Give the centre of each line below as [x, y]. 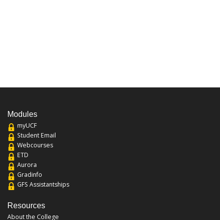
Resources [26, 205]
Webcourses [35, 145]
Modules [22, 114]
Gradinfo [30, 175]
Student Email [37, 136]
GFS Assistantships [43, 185]
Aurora [27, 165]
